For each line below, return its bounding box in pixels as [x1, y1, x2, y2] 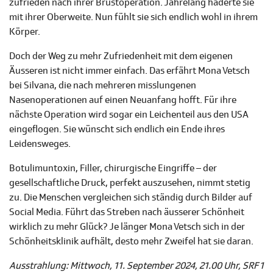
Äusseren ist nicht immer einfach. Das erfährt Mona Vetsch [9, 65, 250, 77]
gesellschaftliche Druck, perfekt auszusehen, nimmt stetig [9, 177, 250, 190]
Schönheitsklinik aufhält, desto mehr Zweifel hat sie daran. [9, 235, 253, 248]
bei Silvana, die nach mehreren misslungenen [9, 79, 196, 92]
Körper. [9, 26, 40, 38]
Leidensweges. [9, 138, 71, 151]
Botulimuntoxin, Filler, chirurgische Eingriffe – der [9, 162, 217, 175]
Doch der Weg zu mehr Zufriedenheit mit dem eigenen [9, 50, 233, 63]
